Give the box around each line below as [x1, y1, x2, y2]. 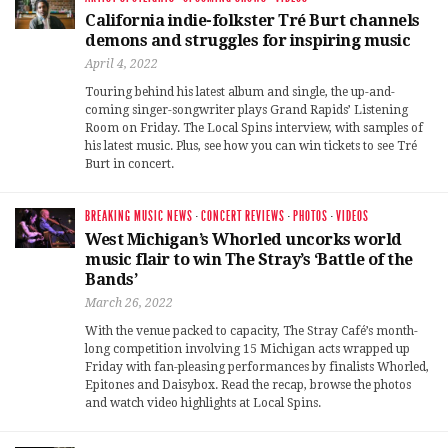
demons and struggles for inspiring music [85, 30, 410, 50]
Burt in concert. [85, 156, 174, 171]
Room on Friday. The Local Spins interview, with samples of [85, 120, 423, 135]
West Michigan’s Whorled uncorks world [85, 229, 402, 249]
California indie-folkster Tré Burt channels [85, 10, 420, 30]
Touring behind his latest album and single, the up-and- [85, 84, 395, 99]
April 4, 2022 [85, 56, 158, 71]
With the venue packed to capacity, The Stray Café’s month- [85, 323, 418, 338]
